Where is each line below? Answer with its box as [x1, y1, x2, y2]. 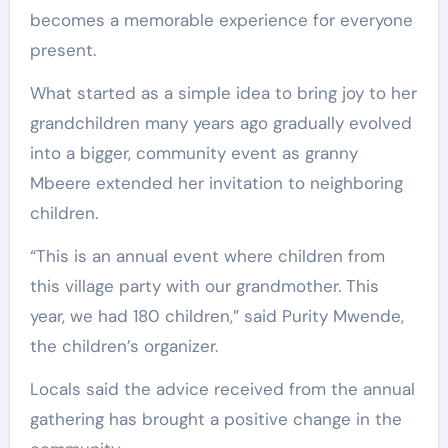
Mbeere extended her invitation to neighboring [29, 171, 403, 194]
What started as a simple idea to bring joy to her [29, 81, 417, 104]
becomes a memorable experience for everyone [29, 8, 413, 31]
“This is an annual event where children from [29, 244, 385, 267]
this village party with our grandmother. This [29, 274, 379, 297]
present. [29, 38, 96, 61]
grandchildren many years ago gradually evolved [29, 111, 412, 134]
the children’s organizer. [29, 334, 218, 357]
